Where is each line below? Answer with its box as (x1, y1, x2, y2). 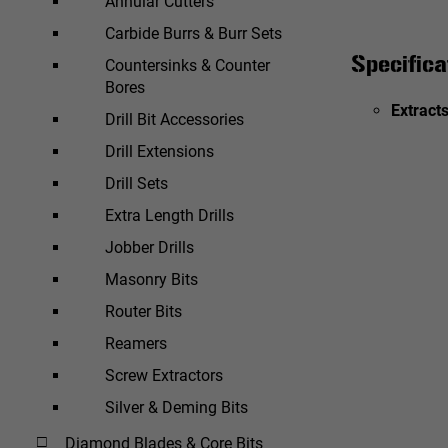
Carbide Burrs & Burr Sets (105, 23, 282, 43)
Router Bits (105, 301, 182, 321)
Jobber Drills (105, 237, 194, 257)
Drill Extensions (105, 141, 214, 161)
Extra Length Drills (105, 205, 234, 225)
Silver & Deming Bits (105, 397, 248, 417)
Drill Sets (105, 173, 168, 193)
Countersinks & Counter (105, 55, 270, 75)
